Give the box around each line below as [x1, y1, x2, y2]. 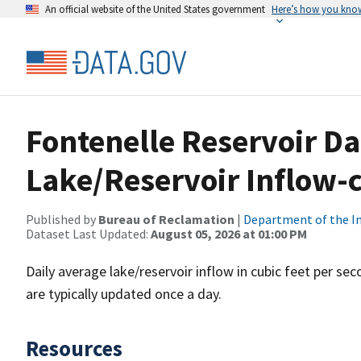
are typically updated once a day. [26, 284, 222, 303]
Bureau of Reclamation [98, 211, 234, 227]
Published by [26, 211, 98, 227]
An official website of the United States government [45, 2, 265, 15]
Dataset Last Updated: [26, 226, 151, 242]
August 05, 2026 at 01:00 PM [151, 226, 307, 242]
